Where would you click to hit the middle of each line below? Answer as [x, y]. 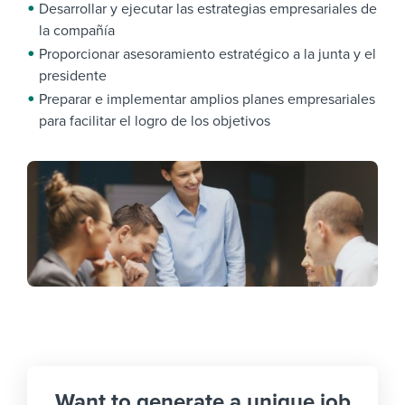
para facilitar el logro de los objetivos [155, 121]
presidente [73, 76]
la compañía [77, 31]
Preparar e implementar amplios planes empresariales [207, 99]
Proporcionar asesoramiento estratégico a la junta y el [207, 54]
